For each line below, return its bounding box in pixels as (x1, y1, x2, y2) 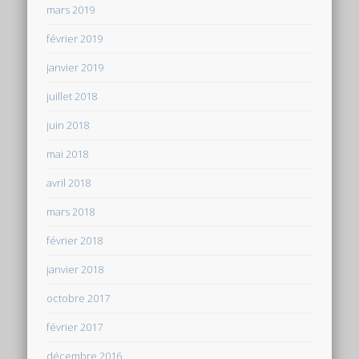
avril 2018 (46, 175, 91, 190)
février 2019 (46, 30, 103, 46)
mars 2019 (46, 2, 95, 17)
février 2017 (46, 319, 103, 334)
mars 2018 (46, 204, 95, 219)
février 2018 (46, 232, 103, 248)
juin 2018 (46, 117, 90, 132)
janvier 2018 (46, 261, 104, 276)
